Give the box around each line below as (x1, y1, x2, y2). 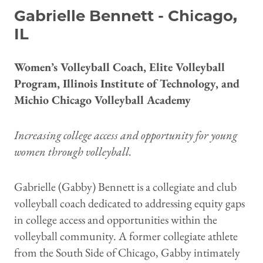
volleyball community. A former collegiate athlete (14, 228, 238, 244)
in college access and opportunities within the (14, 211, 217, 227)
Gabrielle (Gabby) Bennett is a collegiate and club (14, 178, 237, 194)
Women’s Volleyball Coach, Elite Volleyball (14, 59, 225, 75)
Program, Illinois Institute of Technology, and (14, 75, 240, 91)
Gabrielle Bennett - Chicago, (14, 6, 237, 25)
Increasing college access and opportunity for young (14, 127, 237, 143)
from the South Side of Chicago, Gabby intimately (14, 244, 240, 260)
